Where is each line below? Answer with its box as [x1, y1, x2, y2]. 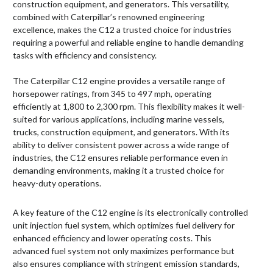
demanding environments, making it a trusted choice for [13, 165, 224, 176]
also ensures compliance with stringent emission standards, [13, 258, 239, 269]
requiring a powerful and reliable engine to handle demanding [13, 37, 244, 48]
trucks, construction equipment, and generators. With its [13, 127, 230, 138]
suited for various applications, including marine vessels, [13, 114, 224, 125]
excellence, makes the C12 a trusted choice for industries [13, 24, 232, 35]
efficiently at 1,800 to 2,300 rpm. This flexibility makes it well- [13, 101, 245, 112]
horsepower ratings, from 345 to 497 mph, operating [13, 88, 211, 99]
